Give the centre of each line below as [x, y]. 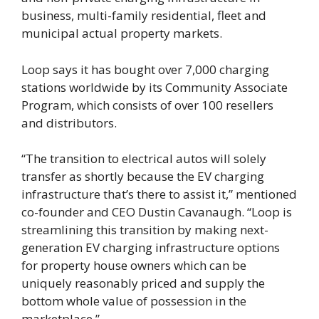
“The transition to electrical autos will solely [144, 158]
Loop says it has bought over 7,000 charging [145, 69]
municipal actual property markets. [122, 33]
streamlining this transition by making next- [145, 230]
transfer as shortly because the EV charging [143, 176]
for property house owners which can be [134, 265]
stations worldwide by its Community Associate [155, 87]
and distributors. [69, 122]
